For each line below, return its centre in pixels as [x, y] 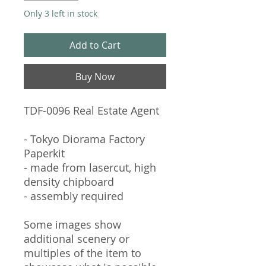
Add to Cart [95, 45]
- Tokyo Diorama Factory [84, 139]
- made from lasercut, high [90, 167]
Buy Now [95, 76]
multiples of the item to [83, 253]
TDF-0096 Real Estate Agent [91, 110]
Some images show [72, 224]
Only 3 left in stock [61, 13]
